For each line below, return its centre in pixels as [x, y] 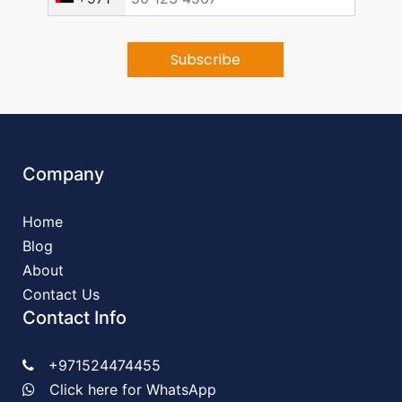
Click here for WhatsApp [133, 389]
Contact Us [61, 294]
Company [63, 174]
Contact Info [74, 317]
